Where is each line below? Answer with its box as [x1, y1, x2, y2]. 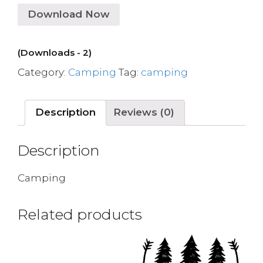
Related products [18, 205, 142, 223]
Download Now [28, 8, 110, 20]
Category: [18, 66, 68, 78]
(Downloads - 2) [18, 46, 92, 58]
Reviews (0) [113, 106, 174, 118]
